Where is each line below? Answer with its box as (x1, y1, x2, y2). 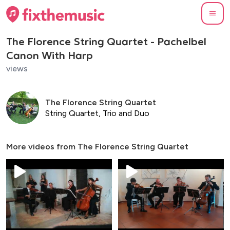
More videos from (6, 141, 78, 151)
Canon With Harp (6, 48, 93, 62)
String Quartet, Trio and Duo (45, 108, 149, 118)
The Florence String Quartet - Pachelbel (6, 34, 206, 48)
